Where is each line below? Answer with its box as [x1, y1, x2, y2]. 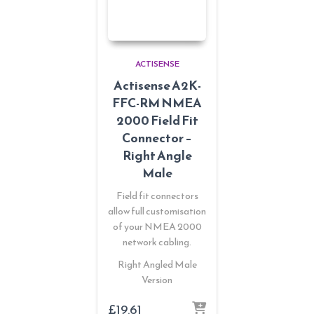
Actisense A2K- [113, 75, 201, 95]
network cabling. [123, 234, 191, 250]
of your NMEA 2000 [112, 219, 202, 234]
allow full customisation [108, 203, 206, 219]
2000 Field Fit [116, 110, 198, 130]
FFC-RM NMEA [112, 93, 202, 112]
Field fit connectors [116, 188, 198, 203]
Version [142, 272, 172, 287]
